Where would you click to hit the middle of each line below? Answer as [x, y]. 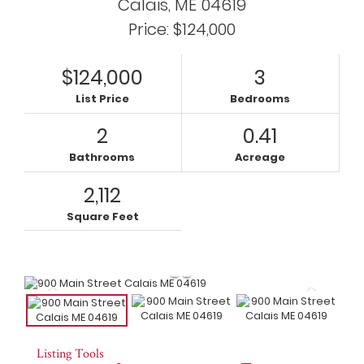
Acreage [260, 158]
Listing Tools [70, 353]
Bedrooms [260, 99]
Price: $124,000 [182, 30]
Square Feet [102, 216]
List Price [102, 99]
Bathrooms [102, 158]
